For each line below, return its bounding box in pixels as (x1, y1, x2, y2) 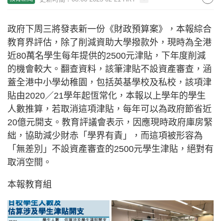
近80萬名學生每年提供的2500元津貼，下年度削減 (7, 51, 206, 61)
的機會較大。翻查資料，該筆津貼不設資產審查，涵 (7, 64, 212, 74)
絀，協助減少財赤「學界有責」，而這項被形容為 (7, 131, 203, 141)
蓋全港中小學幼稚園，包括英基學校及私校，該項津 (7, 77, 212, 87)
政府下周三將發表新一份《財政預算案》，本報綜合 (7, 24, 212, 34)
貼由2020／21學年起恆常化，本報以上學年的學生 (7, 91, 206, 101)
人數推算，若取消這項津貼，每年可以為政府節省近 (7, 104, 212, 114)
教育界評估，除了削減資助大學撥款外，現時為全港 (7, 37, 212, 47)
